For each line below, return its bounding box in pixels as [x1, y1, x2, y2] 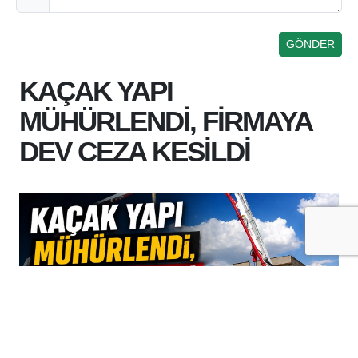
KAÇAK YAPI [19, 75, 173, 107]
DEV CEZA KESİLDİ [19, 136, 250, 168]
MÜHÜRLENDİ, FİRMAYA [19, 105, 312, 137]
